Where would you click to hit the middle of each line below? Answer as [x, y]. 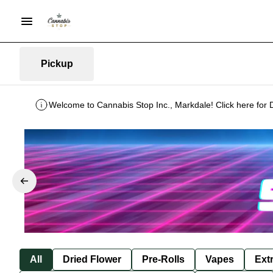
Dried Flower [92, 259]
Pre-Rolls [163, 259]
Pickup [57, 63]
